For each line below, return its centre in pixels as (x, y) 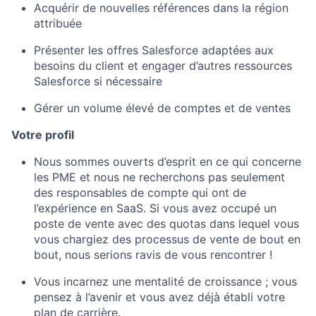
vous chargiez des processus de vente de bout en (167, 239)
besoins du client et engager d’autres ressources (163, 66)
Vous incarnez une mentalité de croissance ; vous (165, 281)
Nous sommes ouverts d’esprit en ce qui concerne (168, 162)
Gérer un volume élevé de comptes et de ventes (162, 108)
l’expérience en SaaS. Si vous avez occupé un (155, 208)
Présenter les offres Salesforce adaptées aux (154, 50)
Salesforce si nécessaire (98, 81)
